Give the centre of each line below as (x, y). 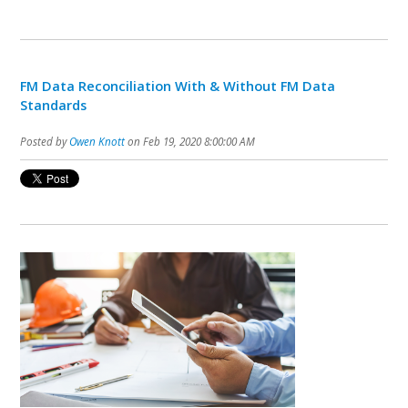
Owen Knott (97, 142)
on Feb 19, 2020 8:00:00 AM (190, 142)
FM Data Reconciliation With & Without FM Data (178, 86)
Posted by (45, 142)
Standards (54, 105)
